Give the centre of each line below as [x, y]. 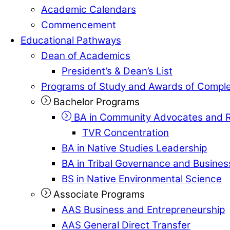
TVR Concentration [126, 132]
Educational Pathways [71, 40]
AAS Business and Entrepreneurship [143, 209]
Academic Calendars [89, 9]
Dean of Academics [86, 55]
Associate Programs [98, 194]
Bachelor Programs [95, 102]
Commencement [79, 25]
